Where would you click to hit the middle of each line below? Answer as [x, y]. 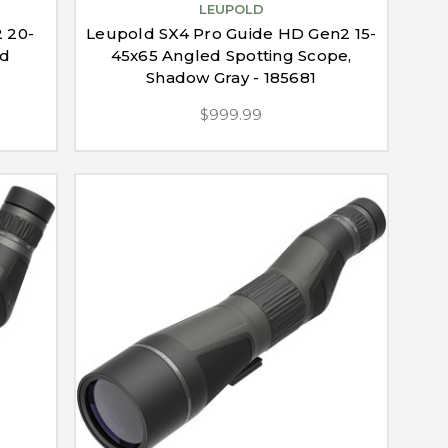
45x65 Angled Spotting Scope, [231, 56]
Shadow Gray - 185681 [231, 78]
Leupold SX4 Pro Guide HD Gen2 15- [231, 34]
